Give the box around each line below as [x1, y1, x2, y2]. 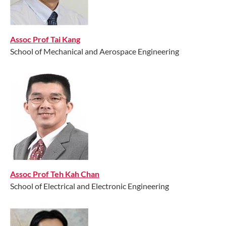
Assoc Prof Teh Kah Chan [10, 168, 99, 179]
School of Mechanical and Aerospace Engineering [10, 46, 179, 56]
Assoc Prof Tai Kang [10, 34, 80, 44]
